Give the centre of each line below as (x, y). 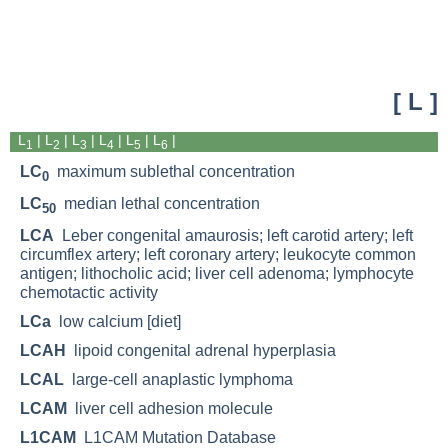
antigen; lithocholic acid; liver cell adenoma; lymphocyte (217, 273)
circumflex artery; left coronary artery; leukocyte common (218, 254)
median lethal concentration (158, 203)
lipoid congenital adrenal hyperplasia (201, 350)
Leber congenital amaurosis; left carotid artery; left (233, 235)
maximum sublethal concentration (172, 171)
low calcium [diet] (116, 321)
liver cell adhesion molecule (170, 408)
